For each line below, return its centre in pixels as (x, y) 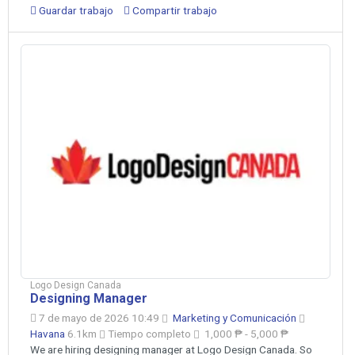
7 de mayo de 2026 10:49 (99, 317)
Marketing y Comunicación (236, 317)
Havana (49, 333)
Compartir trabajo (174, 10)
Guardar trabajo (75, 10)
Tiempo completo (149, 333)
